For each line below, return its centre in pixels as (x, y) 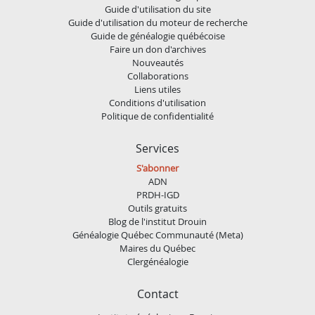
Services (157, 148)
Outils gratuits (157, 208)
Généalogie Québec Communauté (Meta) (157, 234)
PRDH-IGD (157, 194)
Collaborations (157, 76)
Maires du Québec (157, 248)
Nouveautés (157, 62)
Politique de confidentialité (157, 116)
